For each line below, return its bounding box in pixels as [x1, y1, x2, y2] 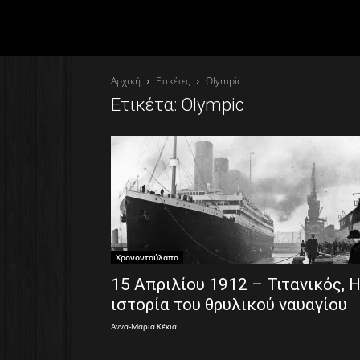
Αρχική [111, 74, 141, 88]
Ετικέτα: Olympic [111, 95, 244, 115]
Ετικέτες [156, 74, 190, 88]
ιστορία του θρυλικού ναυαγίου [111, 295, 347, 314]
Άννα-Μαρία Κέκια [111, 323, 177, 332]
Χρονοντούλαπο [116, 252, 178, 263]
